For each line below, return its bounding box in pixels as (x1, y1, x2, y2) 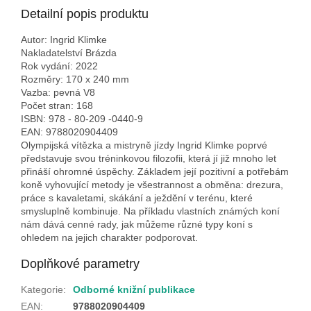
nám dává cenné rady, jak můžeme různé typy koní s (21, 218, 253, 230)
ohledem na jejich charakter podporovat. (21, 231, 198, 243)
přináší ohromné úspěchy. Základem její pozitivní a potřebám (21, 165, 289, 177)
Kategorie (21, 283, 63, 295)
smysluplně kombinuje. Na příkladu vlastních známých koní (21, 205, 280, 217)
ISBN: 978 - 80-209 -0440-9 (21, 112, 143, 124)
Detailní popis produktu (21, 6, 149, 21)
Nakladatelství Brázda (21, 47, 117, 58)
